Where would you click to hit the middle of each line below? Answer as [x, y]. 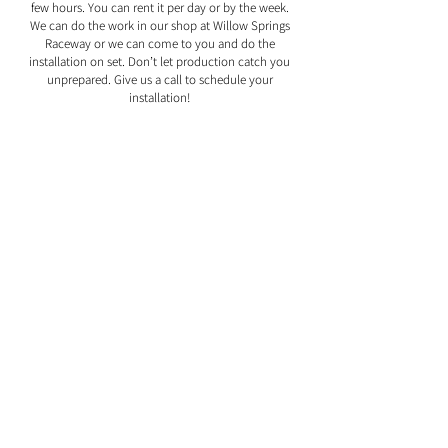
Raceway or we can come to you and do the [159, 43]
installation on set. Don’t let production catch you [159, 61]
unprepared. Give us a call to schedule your [159, 79]
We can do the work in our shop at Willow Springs [159, 25]
